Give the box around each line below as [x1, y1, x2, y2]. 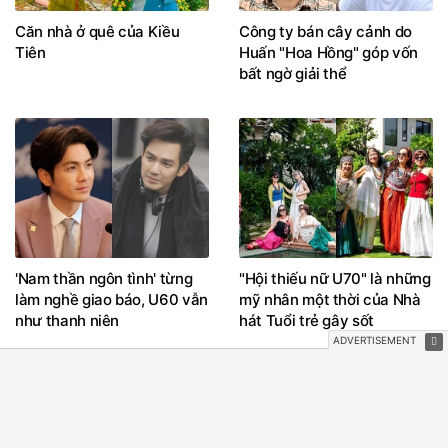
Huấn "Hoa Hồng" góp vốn [239, 43, 418, 63]
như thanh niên [15, 311, 120, 331]
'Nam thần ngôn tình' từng [15, 269, 193, 289]
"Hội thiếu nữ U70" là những [239, 269, 431, 289]
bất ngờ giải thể [239, 64, 347, 84]
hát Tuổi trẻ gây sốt [239, 311, 375, 331]
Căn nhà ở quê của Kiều [15, 22, 180, 42]
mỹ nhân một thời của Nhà [239, 290, 421, 310]
